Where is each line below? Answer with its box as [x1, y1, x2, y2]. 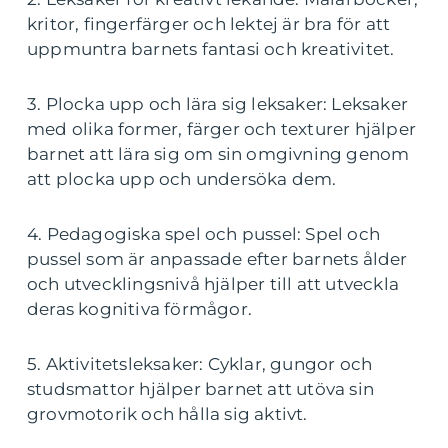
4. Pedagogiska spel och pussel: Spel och [27, 224, 381, 245]
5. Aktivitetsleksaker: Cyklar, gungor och [27, 354, 373, 375]
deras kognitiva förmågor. [27, 299, 252, 320]
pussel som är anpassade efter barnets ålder [27, 249, 408, 270]
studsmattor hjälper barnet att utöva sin [27, 379, 375, 400]
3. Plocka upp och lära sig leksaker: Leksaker [27, 94, 409, 115]
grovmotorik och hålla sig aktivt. [27, 404, 308, 425]
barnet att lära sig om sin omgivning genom [27, 144, 410, 165]
